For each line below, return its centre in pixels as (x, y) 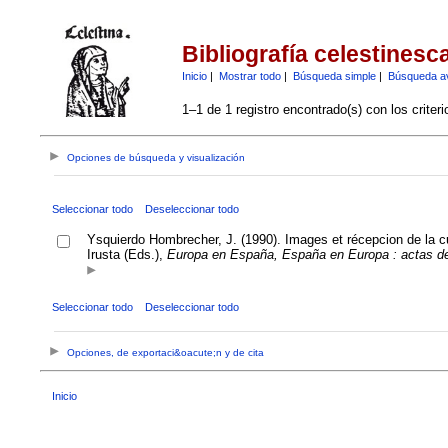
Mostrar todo (249, 75)
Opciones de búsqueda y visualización (156, 158)
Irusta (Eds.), (126, 254)
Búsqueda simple (334, 75)
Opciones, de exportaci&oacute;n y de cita (166, 353)
